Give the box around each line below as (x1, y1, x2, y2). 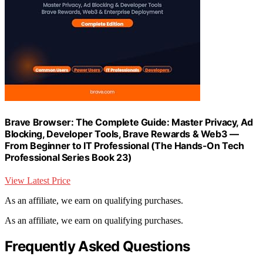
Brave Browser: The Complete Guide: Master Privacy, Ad (5, 116, 253, 128)
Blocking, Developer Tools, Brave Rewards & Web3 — (5, 127, 239, 140)
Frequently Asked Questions (5, 237, 190, 255)
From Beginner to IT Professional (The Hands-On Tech (5, 139, 244, 151)
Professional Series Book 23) (5, 151, 132, 163)
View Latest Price (5, 175, 70, 186)
